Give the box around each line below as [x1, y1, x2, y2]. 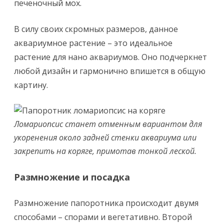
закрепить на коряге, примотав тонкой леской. [14, 145, 196, 156]
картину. [14, 79, 48, 90]
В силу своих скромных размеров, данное [14, 23, 178, 34]
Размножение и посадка [14, 171, 130, 183]
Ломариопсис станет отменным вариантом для [14, 118, 202, 129]
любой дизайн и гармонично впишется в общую [14, 65, 205, 76]
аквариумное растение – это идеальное [14, 37, 172, 48]
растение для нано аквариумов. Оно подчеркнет [14, 51, 207, 62]
